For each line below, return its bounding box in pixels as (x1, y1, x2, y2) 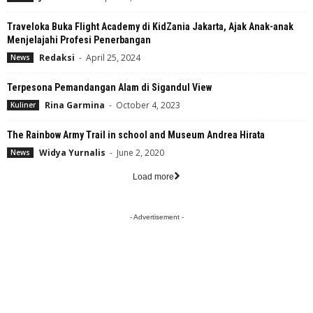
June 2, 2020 (117, 146, 164, 159)
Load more (133, 171, 174, 182)
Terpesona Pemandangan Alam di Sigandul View (7, 81, 212, 93)
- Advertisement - (129, 212, 184, 221)
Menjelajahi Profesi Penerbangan (7, 34, 151, 45)
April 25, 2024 (86, 51, 140, 64)
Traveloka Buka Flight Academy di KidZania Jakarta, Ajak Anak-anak (7, 20, 293, 32)
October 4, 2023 (116, 99, 180, 111)
